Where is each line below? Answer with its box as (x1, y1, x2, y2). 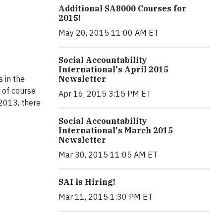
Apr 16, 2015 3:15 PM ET (58, 88, 151, 99)
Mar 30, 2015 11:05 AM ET (58, 149, 158, 160)
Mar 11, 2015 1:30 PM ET (58, 191, 153, 202)
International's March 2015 (58, 125, 173, 135)
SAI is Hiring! (58, 176, 115, 187)
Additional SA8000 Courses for (58, 3, 186, 13)
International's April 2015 (58, 64, 168, 74)
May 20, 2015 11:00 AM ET (58, 27, 159, 38)
